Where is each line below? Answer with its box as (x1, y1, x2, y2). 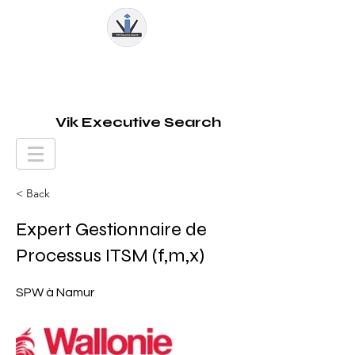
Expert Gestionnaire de (16, 218, 207, 241)
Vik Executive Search (55, 113, 221, 131)
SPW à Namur (16, 286, 94, 299)
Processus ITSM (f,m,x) (16, 244, 204, 267)
